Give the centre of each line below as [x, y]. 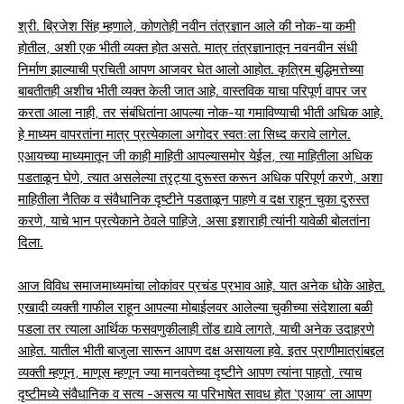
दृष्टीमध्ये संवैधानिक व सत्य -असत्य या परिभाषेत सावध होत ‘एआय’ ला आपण [195, 394]
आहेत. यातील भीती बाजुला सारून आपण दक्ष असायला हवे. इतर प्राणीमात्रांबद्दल [201, 351]
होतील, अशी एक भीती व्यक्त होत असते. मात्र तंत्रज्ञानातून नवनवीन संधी [188, 48]
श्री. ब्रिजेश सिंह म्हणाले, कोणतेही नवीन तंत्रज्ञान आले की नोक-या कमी [187, 26]
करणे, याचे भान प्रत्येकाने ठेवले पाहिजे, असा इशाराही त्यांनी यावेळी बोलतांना [194, 221]
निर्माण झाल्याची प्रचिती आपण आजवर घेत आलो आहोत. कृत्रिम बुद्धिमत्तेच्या [191, 69]
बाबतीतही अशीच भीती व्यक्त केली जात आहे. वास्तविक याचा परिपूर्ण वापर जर [193, 91]
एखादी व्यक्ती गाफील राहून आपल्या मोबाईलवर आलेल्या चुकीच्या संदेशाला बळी [195, 308]
